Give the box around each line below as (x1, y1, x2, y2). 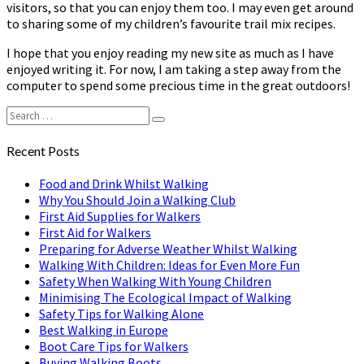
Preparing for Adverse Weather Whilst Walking (39, 240, 297, 257)
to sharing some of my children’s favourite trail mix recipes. (6, 15, 336, 32)
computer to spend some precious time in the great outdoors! (6, 77, 350, 94)
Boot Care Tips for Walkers (39, 337, 188, 354)
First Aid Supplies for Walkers (39, 207, 201, 224)
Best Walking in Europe (39, 321, 168, 338)
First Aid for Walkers (39, 223, 151, 240)
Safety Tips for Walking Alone (39, 305, 204, 322)
